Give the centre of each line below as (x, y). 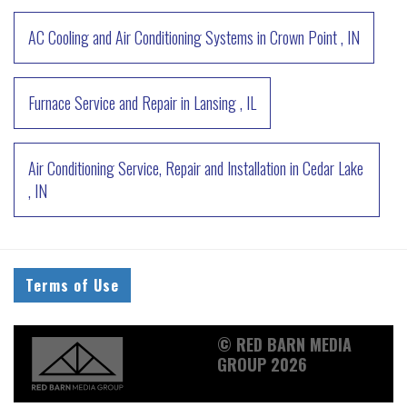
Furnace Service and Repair (103, 102)
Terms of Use (72, 285)
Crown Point (303, 37)
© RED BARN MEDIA (284, 344)
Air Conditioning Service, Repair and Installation (157, 168)
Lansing (215, 102)
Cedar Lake (333, 168)
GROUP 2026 (262, 364)
